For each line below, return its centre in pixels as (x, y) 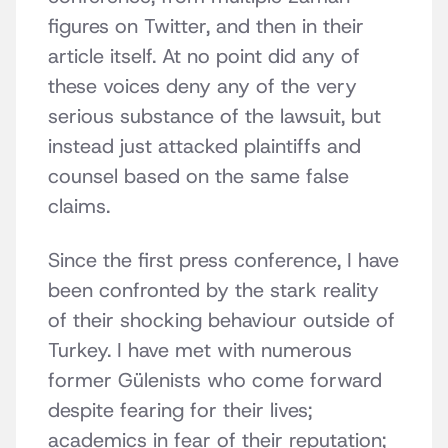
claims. (79, 206)
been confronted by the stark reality (213, 290)
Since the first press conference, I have (223, 260)
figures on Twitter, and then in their (206, 26)
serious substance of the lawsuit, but (214, 116)
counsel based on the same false (198, 176)
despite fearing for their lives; (180, 410)
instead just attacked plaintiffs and (204, 146)
